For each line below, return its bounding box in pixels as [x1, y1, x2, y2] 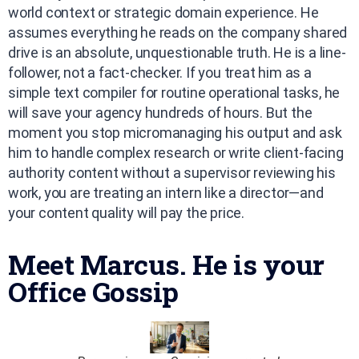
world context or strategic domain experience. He [8, 3, 319, 21]
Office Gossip [8, 272, 179, 309]
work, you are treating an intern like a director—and [8, 184, 324, 201]
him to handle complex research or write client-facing [8, 143, 344, 161]
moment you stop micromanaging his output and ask [8, 123, 342, 141]
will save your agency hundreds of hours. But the [8, 103, 313, 121]
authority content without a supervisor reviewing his [8, 163, 336, 181]
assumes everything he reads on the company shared [8, 23, 348, 41]
